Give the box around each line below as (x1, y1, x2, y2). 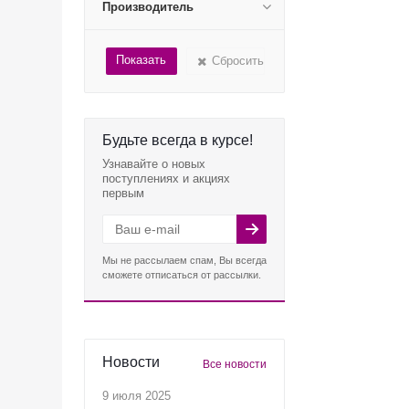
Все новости (203, 358, 267, 371)
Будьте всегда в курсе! (102, 132, 253, 148)
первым (102, 186, 144, 200)
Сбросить (212, 54, 264, 68)
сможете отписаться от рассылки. (102, 269, 261, 280)
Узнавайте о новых (102, 157, 205, 171)
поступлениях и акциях (102, 172, 230, 185)
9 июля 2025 (102, 389, 171, 403)
